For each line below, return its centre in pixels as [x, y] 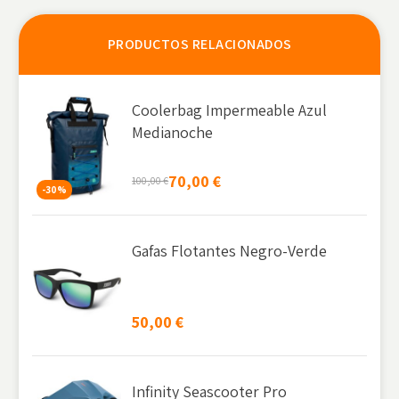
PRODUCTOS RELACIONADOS [199, 44]
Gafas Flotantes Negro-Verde [230, 250]
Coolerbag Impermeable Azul [230, 110]
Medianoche [173, 132]
